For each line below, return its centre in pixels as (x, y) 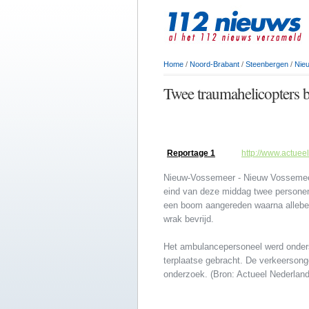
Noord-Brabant (215, 64)
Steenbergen (267, 64)
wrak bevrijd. (189, 219)
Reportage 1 (191, 153)
